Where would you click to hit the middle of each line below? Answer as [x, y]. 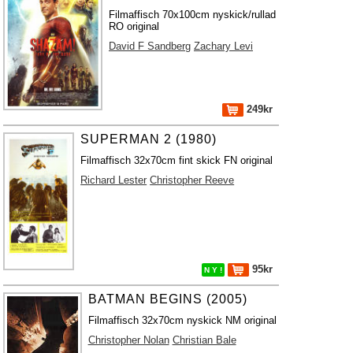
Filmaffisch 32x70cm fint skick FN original [177, 160]
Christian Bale [204, 340]
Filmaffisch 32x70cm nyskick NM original [182, 320]
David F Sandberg [149, 46]
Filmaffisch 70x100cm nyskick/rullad [192, 15]
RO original [134, 26]
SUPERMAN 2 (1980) [149, 139]
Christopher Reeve [192, 180]
